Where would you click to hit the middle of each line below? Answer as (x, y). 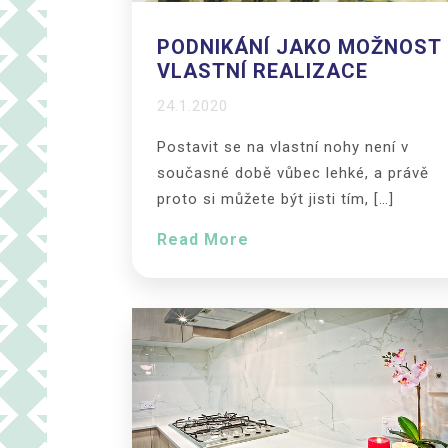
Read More (203, 240)
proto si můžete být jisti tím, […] (275, 199)
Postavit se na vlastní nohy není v (283, 147)
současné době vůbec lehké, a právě (293, 173)
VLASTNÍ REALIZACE (262, 71)
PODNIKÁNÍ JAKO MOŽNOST (299, 47)
